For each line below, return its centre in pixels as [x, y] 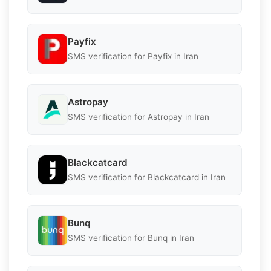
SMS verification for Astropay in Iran [139, 117]
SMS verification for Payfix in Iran [133, 57]
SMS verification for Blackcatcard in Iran [147, 178]
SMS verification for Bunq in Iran [131, 238]
